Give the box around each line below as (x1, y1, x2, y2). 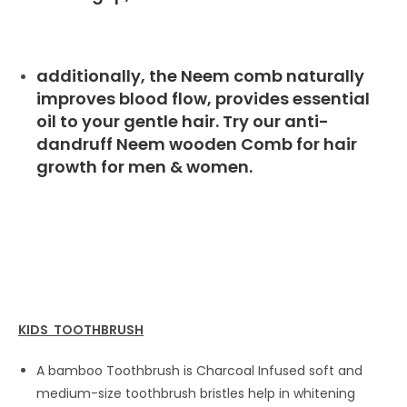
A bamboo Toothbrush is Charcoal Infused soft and (36, 362, 362, 380)
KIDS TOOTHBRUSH (18, 321, 144, 339)
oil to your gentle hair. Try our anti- (36, 110, 329, 133)
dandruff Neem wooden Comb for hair (36, 133, 357, 155)
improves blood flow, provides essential (36, 87, 370, 110)
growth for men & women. (36, 155, 253, 178)
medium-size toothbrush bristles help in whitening (36, 384, 355, 402)
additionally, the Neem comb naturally (36, 65, 364, 87)
